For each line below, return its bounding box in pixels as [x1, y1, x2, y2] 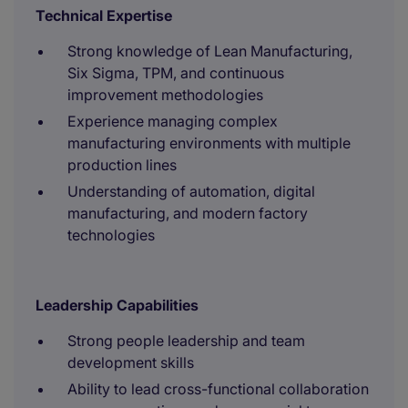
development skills [67, 353, 194, 372]
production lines [67, 156, 177, 174]
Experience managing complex [67, 112, 278, 130]
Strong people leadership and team [67, 331, 305, 350]
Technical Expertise [36, 6, 172, 25]
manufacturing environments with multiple [67, 134, 351, 152]
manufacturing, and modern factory [67, 204, 308, 222]
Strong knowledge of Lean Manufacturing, [67, 42, 352, 60]
